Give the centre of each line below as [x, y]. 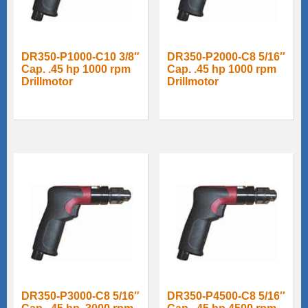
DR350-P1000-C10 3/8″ [80, 57]
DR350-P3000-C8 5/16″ [80, 296]
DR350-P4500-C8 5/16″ [227, 296]
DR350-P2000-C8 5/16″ [227, 57]
